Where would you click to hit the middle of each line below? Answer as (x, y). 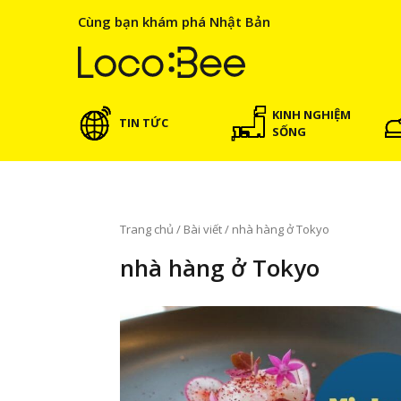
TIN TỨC (144, 123)
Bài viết (203, 229)
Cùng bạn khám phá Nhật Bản (174, 21)
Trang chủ (147, 229)
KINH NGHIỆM (312, 114)
